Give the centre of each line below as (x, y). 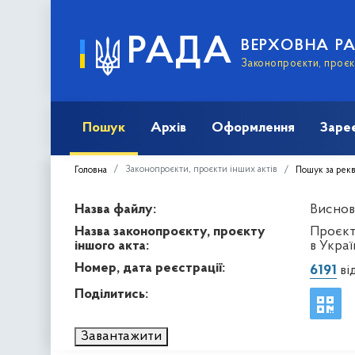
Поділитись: (111, 294)
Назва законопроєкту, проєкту (170, 231)
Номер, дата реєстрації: (150, 268)
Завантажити (121, 336)
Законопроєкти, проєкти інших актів (201, 169)
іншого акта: (112, 246)
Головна (91, 170)
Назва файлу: (115, 209)
